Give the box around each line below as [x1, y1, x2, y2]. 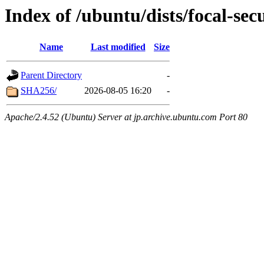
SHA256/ [21, 85, 57, 96]
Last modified [90, 42, 146, 52]
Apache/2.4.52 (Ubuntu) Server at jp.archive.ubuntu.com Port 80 [5, 112, 247, 123]
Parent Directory [21, 70, 82, 81]
